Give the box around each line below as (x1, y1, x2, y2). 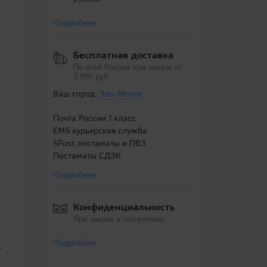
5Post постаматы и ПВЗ (52, 138, 145, 148)
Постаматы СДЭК (52, 150, 121, 161)
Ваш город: (52, 88, 99, 99)
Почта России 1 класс (52, 113, 136, 123)
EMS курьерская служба (52, 125, 147, 136)
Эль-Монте (98, 88, 142, 99)
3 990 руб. (73, 72, 110, 82)
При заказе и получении (73, 214, 164, 224)
